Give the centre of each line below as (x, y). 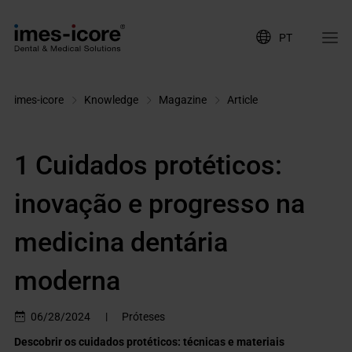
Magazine (183, 99)
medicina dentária (121, 242)
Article (243, 99)
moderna (68, 281)
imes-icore (39, 99)
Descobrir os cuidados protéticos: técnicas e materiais (150, 341)
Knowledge (112, 99)
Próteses (143, 317)
